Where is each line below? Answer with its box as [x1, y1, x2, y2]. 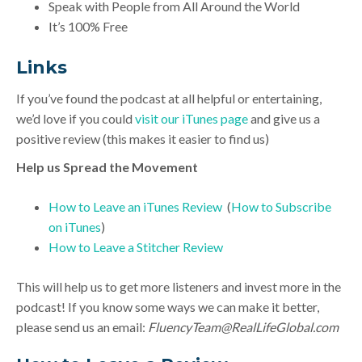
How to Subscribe [231, 199, 331, 215]
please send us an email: [16, 319, 148, 335]
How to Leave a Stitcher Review [48, 239, 223, 255]
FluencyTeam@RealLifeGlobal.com [148, 319, 339, 335]
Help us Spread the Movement [16, 159, 198, 175]
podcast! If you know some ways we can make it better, [16, 299, 319, 315]
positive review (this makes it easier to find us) [16, 131, 269, 147]
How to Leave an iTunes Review [48, 199, 222, 215]
